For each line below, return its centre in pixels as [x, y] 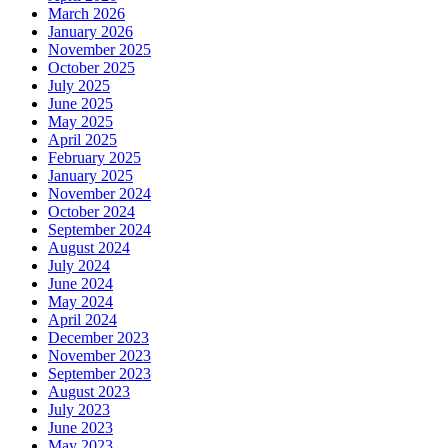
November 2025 [99, 50]
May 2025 [80, 122]
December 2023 [98, 338]
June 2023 [80, 428]
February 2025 [94, 158]
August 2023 [89, 392]
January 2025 [90, 176]
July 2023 [79, 410]
